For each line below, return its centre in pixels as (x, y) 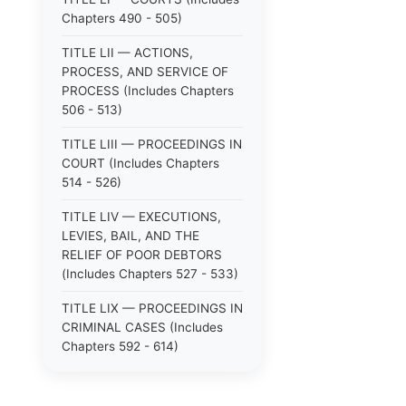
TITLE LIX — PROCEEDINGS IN (152, 308)
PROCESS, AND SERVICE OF (145, 72)
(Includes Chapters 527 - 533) (150, 274)
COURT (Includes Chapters (140, 163)
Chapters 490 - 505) (122, 18)
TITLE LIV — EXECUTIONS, (141, 217)
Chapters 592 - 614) (120, 346)
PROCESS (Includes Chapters (148, 91)
